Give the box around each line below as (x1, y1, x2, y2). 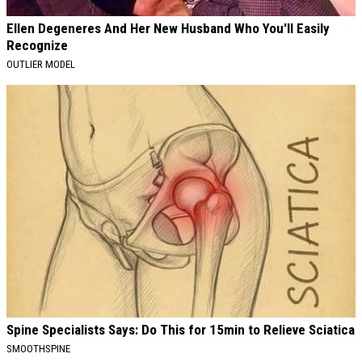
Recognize (6, 37, 68, 54)
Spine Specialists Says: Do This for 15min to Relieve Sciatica (6, 322, 355, 339)
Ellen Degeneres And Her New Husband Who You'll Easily (6, 20, 330, 37)
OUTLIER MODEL (6, 58, 75, 71)
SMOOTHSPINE (6, 343, 70, 356)
